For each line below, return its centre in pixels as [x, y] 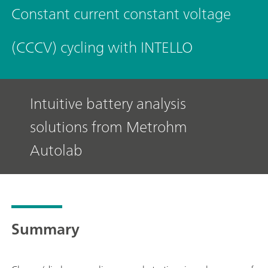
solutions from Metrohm [109, 126]
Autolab [56, 150]
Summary [45, 229]
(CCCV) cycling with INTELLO [102, 47]
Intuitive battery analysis [108, 103]
